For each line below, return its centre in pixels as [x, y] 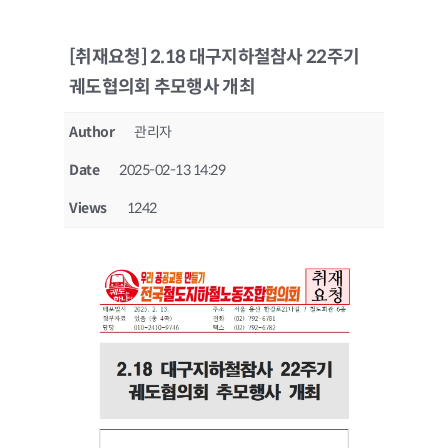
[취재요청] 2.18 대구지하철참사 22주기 [214, 57]
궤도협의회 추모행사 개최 [162, 87]
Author [92, 132]
